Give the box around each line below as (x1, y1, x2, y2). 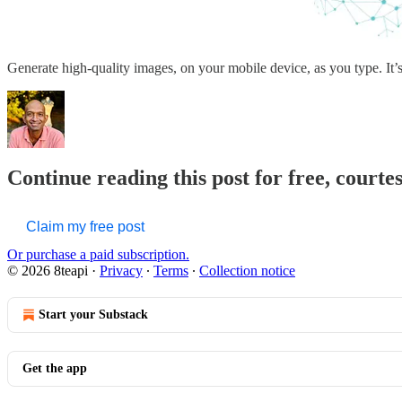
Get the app (22, 362, 87, 376)
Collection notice (199, 263, 295, 279)
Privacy (100, 263, 143, 279)
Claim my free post (26, 219, 144, 235)
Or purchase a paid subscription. (7, 247, 189, 263)
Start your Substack (39, 308, 148, 322)
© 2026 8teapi (7, 263, 88, 279)
